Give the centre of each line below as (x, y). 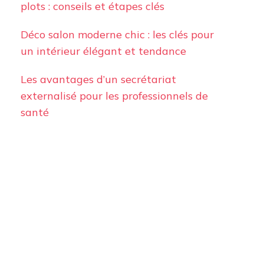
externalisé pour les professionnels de (114, 96)
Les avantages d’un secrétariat (98, 80)
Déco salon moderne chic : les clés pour (117, 35)
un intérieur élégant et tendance (103, 51)
